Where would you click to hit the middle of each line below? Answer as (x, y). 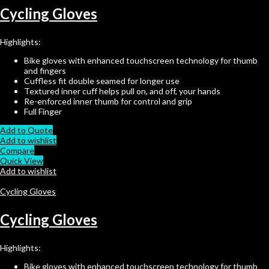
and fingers (45, 70)
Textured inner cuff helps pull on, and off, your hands (122, 91)
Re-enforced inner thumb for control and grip (108, 101)
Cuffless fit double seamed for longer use (102, 80)
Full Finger (43, 111)
